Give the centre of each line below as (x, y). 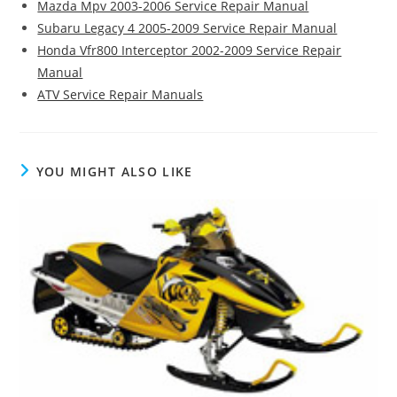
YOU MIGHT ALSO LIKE (114, 172)
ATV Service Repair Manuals (121, 95)
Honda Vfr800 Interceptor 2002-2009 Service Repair (190, 51)
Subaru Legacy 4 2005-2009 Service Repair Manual (187, 28)
